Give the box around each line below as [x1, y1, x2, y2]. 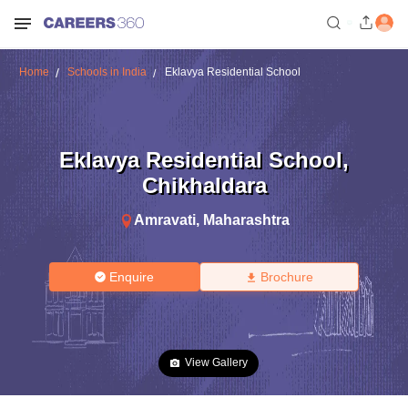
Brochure [260, 270, 313, 284]
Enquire [109, 270, 155, 284]
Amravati [133, 211, 196, 228]
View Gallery [185, 356, 248, 369]
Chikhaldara [141, 172, 267, 198]
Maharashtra [202, 211, 290, 228]
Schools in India [66, 66, 147, 78]
